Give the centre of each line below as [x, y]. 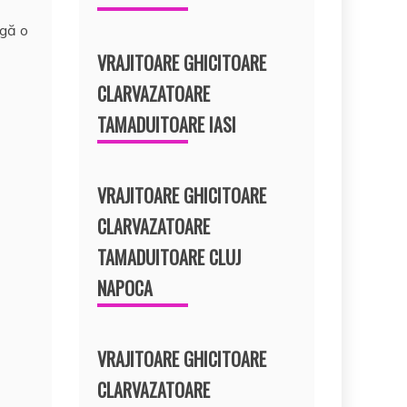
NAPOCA [125, 288]
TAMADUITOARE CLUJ [169, 257]
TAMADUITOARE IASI [167, 124]
